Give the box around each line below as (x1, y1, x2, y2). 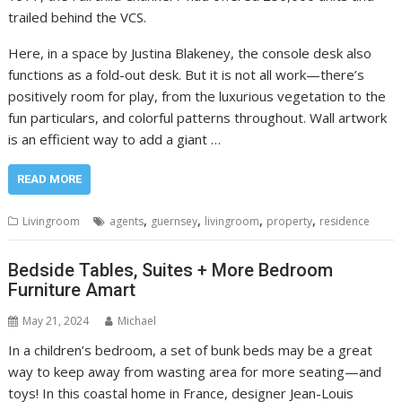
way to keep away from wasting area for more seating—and (8, 363, 382, 381)
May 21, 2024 (22, 313, 90, 329)
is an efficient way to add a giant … (8, 129, 222, 148)
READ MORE (17, 171, 83, 186)
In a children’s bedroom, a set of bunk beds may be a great (8, 341, 373, 360)
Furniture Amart (8, 279, 136, 301)
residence (319, 213, 371, 229)
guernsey (151, 213, 198, 229)
